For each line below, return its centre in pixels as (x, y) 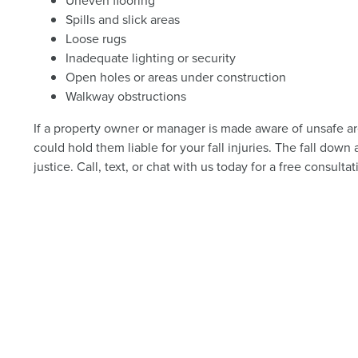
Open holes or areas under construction (176, 77)
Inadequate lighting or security (151, 58)
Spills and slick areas (123, 19)
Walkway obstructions (126, 96)
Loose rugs (96, 38)
